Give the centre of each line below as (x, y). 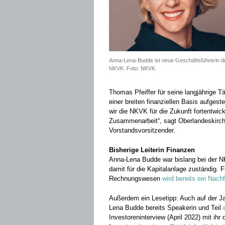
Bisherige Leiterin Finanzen (152, 150)
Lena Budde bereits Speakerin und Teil (166, 207)
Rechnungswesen (136, 179)
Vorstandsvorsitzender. (142, 130)
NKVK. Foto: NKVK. (133, 69)
